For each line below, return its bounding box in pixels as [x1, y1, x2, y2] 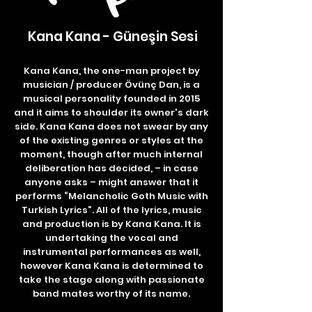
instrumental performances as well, [22, 245, 201, 258]
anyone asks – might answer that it [24, 175, 198, 189]
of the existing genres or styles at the [19, 134, 203, 147]
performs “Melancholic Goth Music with [15, 189, 208, 203]
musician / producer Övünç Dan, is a [23, 78, 200, 91]
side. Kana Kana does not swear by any [15, 120, 208, 133]
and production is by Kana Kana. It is [22, 217, 201, 231]
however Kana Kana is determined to [19, 259, 203, 272]
